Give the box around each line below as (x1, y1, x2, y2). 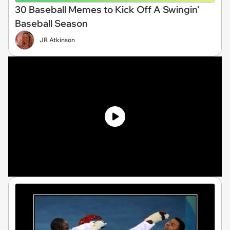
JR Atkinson (40, 35, 75, 44)
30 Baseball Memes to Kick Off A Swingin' (15, 3, 199, 15)
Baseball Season (15, 17, 88, 29)
